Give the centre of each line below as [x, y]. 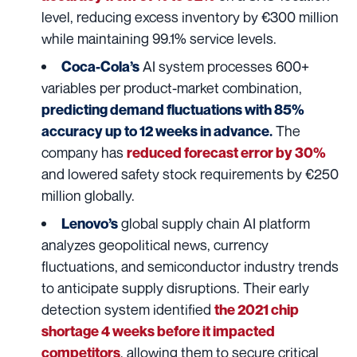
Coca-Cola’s [100, 67]
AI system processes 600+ [224, 67]
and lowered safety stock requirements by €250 [190, 174]
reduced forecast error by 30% [226, 153]
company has [84, 153]
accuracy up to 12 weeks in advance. [157, 131]
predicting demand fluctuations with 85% [173, 110]
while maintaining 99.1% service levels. [159, 39]
